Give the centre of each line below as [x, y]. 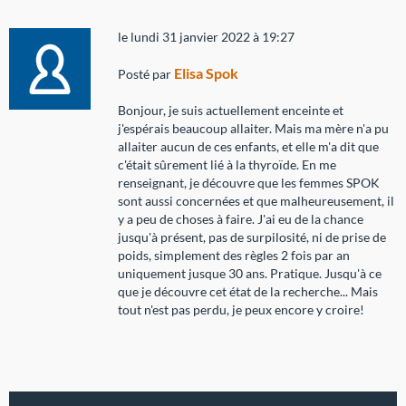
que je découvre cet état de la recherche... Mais [248, 291]
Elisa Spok [206, 72]
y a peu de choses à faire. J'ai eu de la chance [241, 218]
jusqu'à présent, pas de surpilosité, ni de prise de [252, 237]
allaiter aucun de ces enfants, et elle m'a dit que [248, 146]
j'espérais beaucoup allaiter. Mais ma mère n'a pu [253, 128]
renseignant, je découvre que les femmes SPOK [249, 182]
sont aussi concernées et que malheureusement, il [256, 200]
